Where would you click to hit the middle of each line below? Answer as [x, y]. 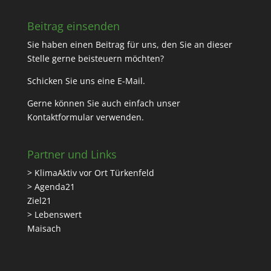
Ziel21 [39, 201]
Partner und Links [72, 155]
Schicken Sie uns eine [72, 81]
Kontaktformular [60, 117]
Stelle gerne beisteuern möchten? [95, 59]
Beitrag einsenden [73, 26]
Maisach [44, 229]
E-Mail [130, 81]
